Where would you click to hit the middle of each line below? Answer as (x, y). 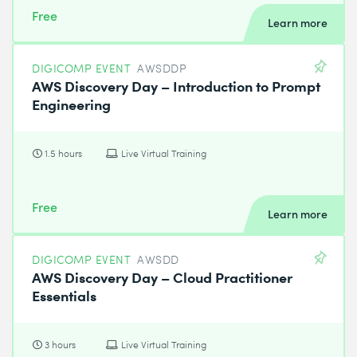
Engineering (72, 103)
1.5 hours (64, 153)
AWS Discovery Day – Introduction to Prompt (177, 85)
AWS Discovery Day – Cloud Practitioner (163, 276)
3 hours (61, 344)
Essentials (65, 294)
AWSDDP (162, 68)
